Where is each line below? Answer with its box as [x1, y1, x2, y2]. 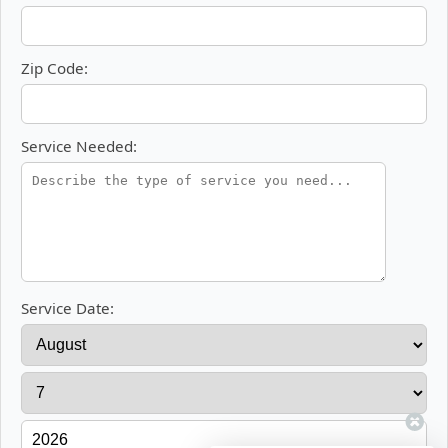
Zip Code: [21, 58, 88, 79]
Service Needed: [21, 136, 137, 157]
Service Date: [21, 298, 114, 319]
